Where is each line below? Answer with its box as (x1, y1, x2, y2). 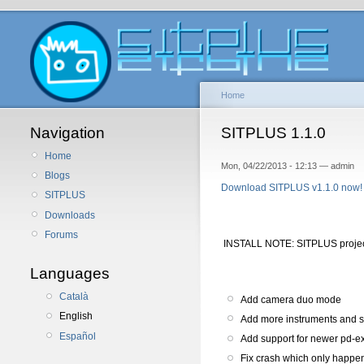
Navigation (30, 124, 105, 141)
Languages (30, 265, 110, 283)
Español (59, 330, 96, 342)
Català (59, 291, 89, 303)
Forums (45, 228, 78, 240)
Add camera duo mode (240, 293, 341, 305)
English (59, 310, 93, 323)
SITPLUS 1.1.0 (221, 124, 326, 141)
